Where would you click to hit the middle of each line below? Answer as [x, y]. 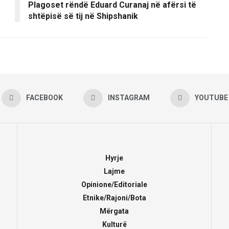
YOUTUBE [211, 98]
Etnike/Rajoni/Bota [114, 198]
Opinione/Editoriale [114, 185]
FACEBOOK [44, 98]
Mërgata [114, 211]
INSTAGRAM [129, 98]
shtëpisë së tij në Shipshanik [83, 16]
